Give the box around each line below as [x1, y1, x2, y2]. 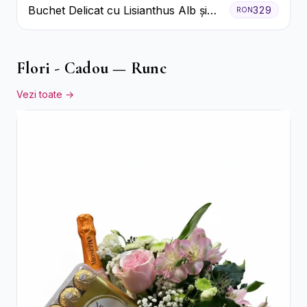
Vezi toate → [16, 88, 74, 101]
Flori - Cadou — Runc [16, 58, 167, 79]
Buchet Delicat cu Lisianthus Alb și [28, 3, 207, 17]
